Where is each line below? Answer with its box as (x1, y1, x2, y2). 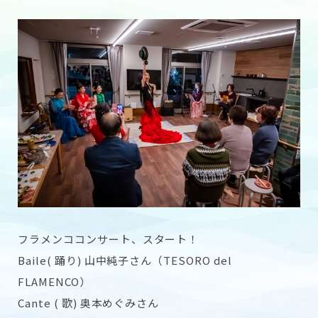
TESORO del (163, 253, 232, 268)
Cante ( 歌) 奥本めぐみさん (18, 295, 160, 311)
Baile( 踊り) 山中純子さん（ (18, 253, 164, 268)
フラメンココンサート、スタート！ (18, 231, 199, 247)
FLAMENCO (18, 274, 79, 290)
